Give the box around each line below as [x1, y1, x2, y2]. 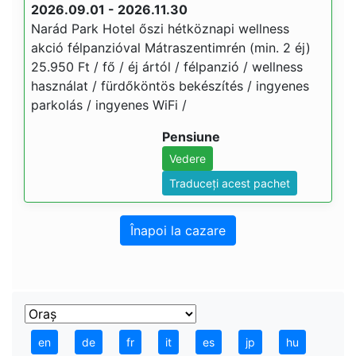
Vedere [169, 152, 206, 165]
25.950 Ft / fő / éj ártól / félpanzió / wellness [31, 59, 303, 75]
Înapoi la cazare [130, 222, 226, 238]
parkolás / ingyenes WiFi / [31, 97, 187, 113]
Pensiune [162, 129, 220, 145]
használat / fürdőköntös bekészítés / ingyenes [31, 78, 309, 94]
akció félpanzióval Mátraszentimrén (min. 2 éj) [31, 40, 311, 56]
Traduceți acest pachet [169, 176, 290, 190]
